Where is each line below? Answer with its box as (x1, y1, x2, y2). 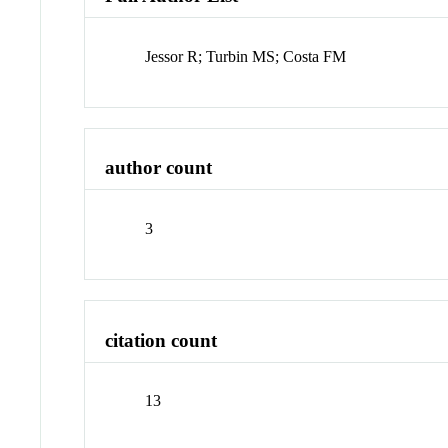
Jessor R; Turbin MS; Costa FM (145, 47, 347, 65)
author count (105, 157, 213, 179)
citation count (105, 329, 218, 351)
